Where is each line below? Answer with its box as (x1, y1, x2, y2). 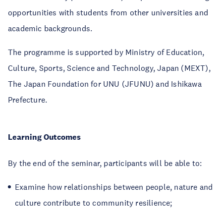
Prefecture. (8, 95, 52, 105)
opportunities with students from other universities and (8, 7, 209, 17)
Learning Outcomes (8, 132, 81, 142)
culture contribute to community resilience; (15, 198, 177, 208)
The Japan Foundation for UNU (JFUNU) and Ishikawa (8, 79, 202, 89)
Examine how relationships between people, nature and (15, 182, 213, 192)
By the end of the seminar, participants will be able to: (8, 158, 202, 168)
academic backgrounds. (8, 23, 93, 33)
